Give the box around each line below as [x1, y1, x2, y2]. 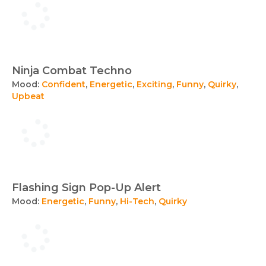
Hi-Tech [120, 196, 154, 207]
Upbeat [12, 91, 45, 102]
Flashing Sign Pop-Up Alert [12, 181, 161, 194]
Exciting [137, 79, 172, 90]
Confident [42, 79, 85, 90]
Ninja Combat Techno [12, 64, 132, 77]
